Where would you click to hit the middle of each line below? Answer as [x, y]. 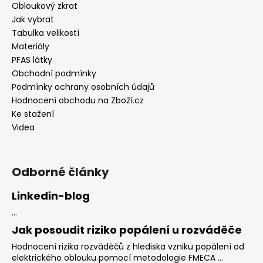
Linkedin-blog [51, 195]
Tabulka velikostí [45, 33]
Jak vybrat [33, 19]
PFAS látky [32, 60]
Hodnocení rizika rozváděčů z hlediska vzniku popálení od [128, 246]
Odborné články [60, 172]
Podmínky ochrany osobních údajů [83, 87]
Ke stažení [33, 114]
